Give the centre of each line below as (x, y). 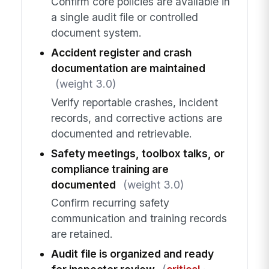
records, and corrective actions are (136, 118)
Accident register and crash (121, 53)
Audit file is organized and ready (132, 253)
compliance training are (110, 169)
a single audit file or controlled (124, 17)
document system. (96, 33)
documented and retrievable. (121, 133)
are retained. (82, 234)
